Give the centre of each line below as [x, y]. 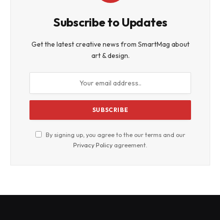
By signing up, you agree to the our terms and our [115, 134]
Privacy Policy [93, 145]
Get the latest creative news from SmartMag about [110, 44]
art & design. [110, 55]
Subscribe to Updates [110, 22]
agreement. [130, 145]
